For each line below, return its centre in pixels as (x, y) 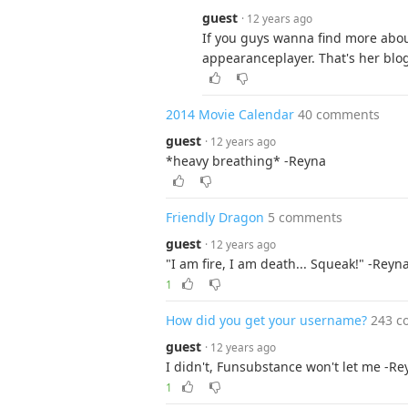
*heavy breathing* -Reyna (246, 161)
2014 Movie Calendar (230, 114)
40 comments (339, 114)
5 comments (305, 217)
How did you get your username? (266, 320)
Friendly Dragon (215, 217)
